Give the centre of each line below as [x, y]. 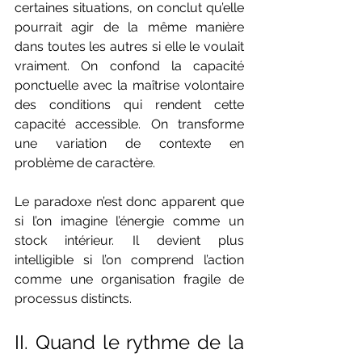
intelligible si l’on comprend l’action [129, 260]
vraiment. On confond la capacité [129, 66]
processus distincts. [73, 299]
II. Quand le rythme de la [129, 343]
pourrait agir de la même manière [129, 27]
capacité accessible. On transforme [129, 124]
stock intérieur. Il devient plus [129, 241]
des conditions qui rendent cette [129, 105]
